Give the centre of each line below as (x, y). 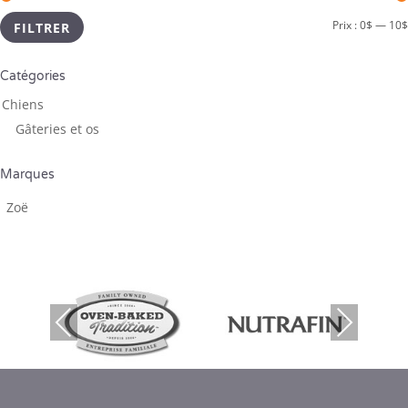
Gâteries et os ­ (59, 128)
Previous (76, 322)
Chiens (23, 104)
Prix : (346, 25)
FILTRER (42, 27)
